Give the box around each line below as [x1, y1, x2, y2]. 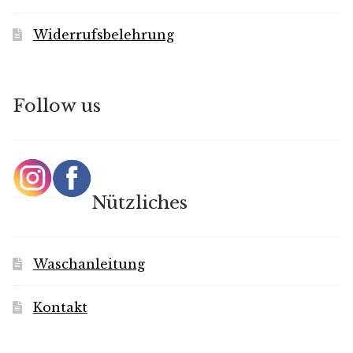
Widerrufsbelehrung [32, 27, 174, 43]
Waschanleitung [32, 255, 145, 272]
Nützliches [91, 191, 188, 214]
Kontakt [32, 299, 87, 315]
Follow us [13, 95, 101, 117]
